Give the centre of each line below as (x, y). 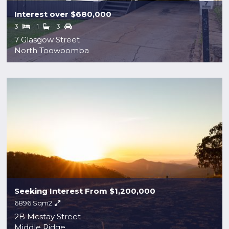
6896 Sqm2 (33, 203)
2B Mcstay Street (48, 216)
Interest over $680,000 (63, 14)
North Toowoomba (52, 50)
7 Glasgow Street (47, 39)
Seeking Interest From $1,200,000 (85, 191)
